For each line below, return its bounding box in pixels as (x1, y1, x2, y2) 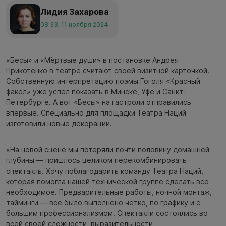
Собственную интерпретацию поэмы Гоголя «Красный (6, 76, 200, 85)
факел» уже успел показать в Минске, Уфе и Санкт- (6, 87, 186, 96)
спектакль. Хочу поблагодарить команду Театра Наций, (6, 166, 203, 175)
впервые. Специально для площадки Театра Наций (6, 108, 186, 117)
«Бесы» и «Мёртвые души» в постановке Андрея (6, 55, 179, 64)
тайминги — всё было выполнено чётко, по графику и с (6, 198, 200, 207)
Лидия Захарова (40, 7, 109, 17)
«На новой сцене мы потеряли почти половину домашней (6, 145, 209, 154)
